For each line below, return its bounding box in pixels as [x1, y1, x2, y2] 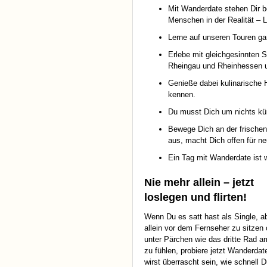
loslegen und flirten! [144, 191, 247, 204]
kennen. [168, 90, 195, 100]
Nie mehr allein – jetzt [144, 176, 254, 189]
